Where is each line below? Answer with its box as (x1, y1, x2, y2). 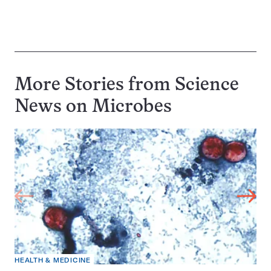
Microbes (92, 99, 172, 116)
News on (15, 99, 92, 116)
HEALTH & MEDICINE (15, 256, 91, 264)
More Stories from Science (15, 77, 239, 94)
